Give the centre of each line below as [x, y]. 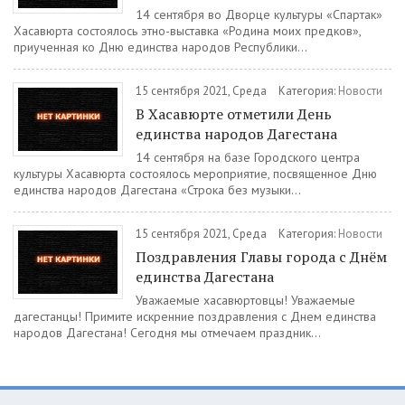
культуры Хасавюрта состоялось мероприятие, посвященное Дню [195, 174]
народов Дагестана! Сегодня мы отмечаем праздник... [167, 333]
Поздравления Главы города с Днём [261, 257]
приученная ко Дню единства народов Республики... [160, 47]
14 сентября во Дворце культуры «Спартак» [259, 14]
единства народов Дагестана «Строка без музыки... [157, 190]
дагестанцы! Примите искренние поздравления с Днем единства [195, 316]
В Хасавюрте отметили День [234, 114]
